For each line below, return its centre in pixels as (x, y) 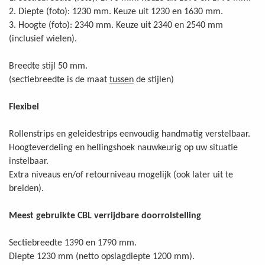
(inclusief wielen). (43, 39)
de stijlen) (154, 80)
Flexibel (24, 107)
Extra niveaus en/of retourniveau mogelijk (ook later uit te (121, 175)
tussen (122, 80)
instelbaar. (29, 162)
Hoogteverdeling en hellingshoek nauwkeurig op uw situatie (123, 148)
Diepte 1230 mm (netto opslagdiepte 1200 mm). (102, 257)
